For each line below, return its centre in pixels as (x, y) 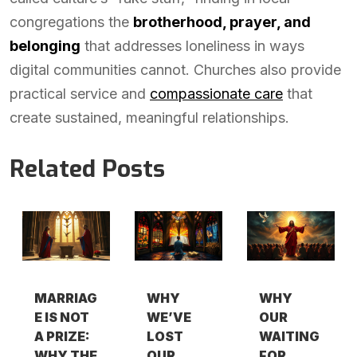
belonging (45, 46)
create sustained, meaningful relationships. (149, 118)
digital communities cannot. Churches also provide (175, 70)
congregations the (71, 22)
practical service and (80, 94)
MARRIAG (65, 298)
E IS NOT (61, 318)
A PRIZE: (62, 337)
